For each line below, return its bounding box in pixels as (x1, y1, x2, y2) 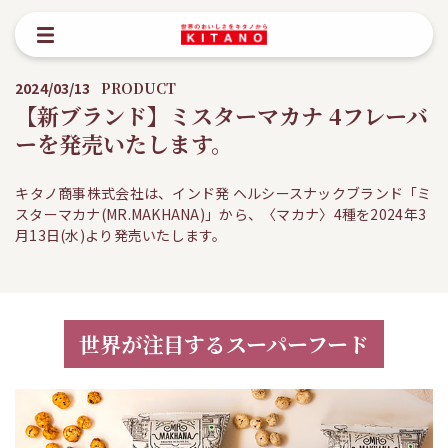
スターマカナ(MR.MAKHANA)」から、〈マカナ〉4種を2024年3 (15, 204, 427, 224)
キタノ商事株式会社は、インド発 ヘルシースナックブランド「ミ (15, 183, 432, 203)
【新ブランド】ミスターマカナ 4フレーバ (15, 100, 428, 131)
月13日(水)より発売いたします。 (15, 225, 227, 245)
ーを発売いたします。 (15, 128, 233, 159)
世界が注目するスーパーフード (79, 329, 369, 359)
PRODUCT (100, 78, 177, 98)
